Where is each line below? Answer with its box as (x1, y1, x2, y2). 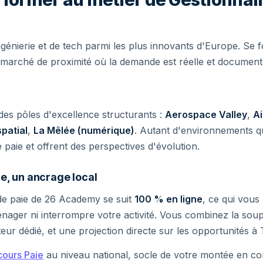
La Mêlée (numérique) (33, 124, 134, 136)
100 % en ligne (134, 193, 203, 205)
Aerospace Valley (165, 109, 247, 120)
